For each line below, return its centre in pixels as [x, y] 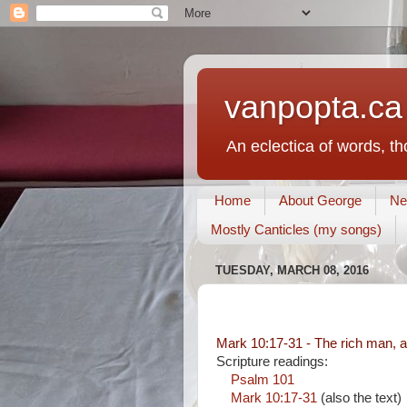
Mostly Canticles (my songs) [296, 230]
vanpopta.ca [313, 107]
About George [320, 201]
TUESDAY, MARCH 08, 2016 [292, 271]
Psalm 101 [263, 380]
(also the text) [359, 398]
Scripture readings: [272, 362]
